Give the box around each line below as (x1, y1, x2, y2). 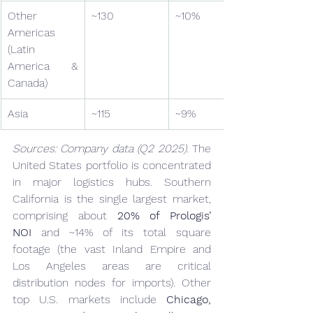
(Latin (8, 43, 35, 56)
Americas (8, 26, 55, 39)
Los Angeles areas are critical (13, 259, 211, 272)
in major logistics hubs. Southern (13, 175, 211, 189)
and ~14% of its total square (31, 226, 211, 239)
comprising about (13, 209, 117, 222)
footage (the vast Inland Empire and (13, 242, 211, 256)
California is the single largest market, (13, 192, 211, 205)
